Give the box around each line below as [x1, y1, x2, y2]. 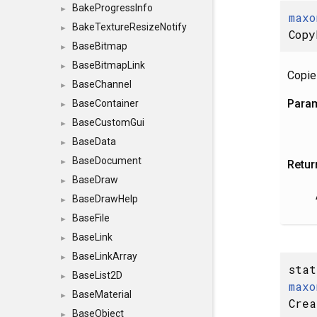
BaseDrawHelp [72, 193, 138, 204]
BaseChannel [72, 79, 132, 90]
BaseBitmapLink [72, 59, 145, 71]
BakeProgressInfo [72, 2, 153, 13]
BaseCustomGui [72, 117, 144, 128]
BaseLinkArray [72, 250, 137, 262]
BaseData [72, 136, 116, 147]
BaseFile [72, 212, 110, 224]
